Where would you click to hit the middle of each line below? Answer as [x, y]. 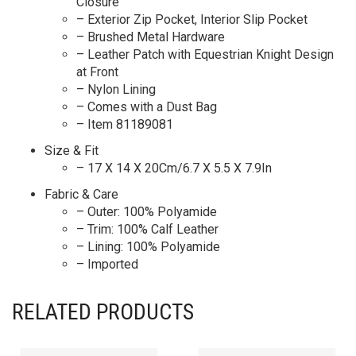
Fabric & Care [81, 194]
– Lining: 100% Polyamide [148, 247]
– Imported [107, 264]
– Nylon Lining [116, 89]
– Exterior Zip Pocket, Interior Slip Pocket [192, 19]
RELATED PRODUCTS [103, 312]
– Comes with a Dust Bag [147, 107]
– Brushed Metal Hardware [151, 37]
